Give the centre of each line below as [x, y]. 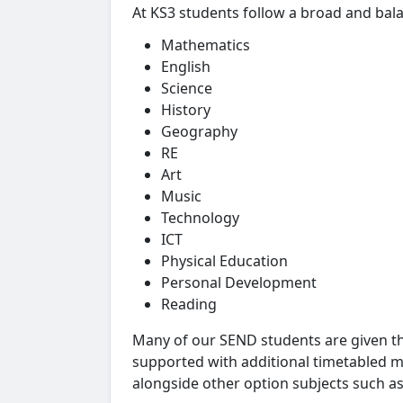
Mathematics [206, 45]
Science [187, 88]
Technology [200, 218]
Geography [199, 131]
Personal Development [239, 282]
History [186, 110]
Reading [189, 304]
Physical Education [224, 261]
